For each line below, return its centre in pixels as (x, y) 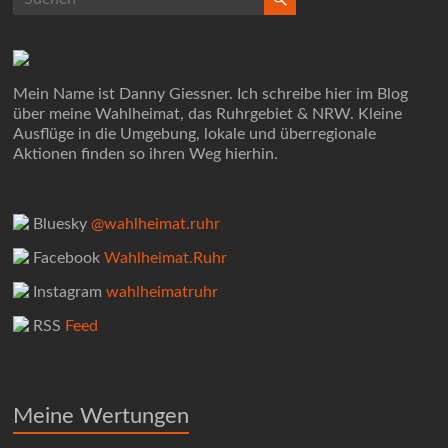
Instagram (68, 292)
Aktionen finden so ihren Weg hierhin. (146, 154)
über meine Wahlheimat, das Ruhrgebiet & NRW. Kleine (208, 114)
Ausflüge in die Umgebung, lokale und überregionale (195, 134)
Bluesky (60, 224)
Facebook (67, 258)
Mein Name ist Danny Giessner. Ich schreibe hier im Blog (211, 94)
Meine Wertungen (101, 416)
